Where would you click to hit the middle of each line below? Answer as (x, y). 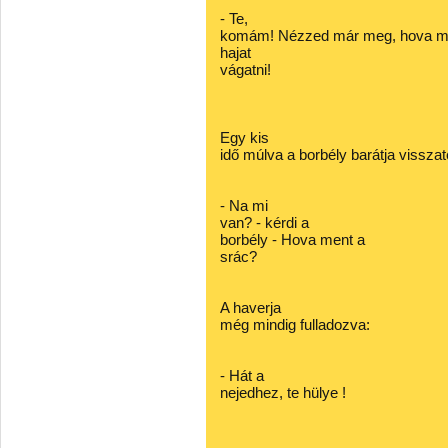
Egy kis (244, 137)
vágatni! (245, 69)
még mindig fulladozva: (295, 324)
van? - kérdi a (264, 222)
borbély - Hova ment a (292, 239)
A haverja (250, 307)
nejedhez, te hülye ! (283, 392)
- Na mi (244, 205)
